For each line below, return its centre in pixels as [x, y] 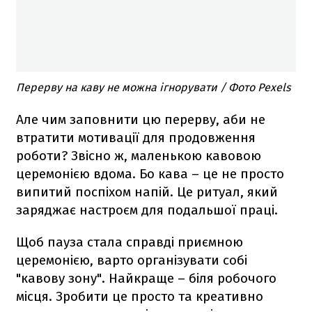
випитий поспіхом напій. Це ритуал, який [147, 192]
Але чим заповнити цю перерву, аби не [141, 120]
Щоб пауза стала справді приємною [130, 242]
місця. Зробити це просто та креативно [140, 297]
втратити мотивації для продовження [136, 138]
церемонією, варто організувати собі [132, 260]
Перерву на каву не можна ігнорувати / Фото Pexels [153, 88]
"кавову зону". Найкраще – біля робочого [146, 279]
